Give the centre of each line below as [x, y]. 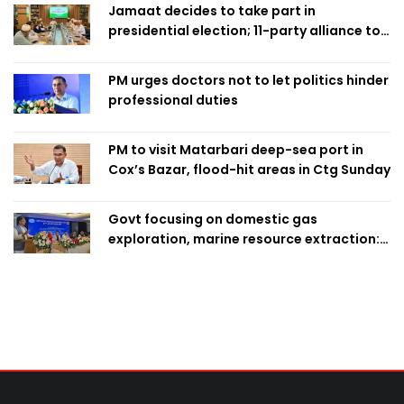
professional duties [173, 100]
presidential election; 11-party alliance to [244, 30]
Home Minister [156, 258]
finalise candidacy [170, 50]
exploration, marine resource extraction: [244, 239]
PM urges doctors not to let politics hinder [248, 80]
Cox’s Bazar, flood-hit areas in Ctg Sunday [249, 169]
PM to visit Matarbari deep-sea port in [236, 149]
